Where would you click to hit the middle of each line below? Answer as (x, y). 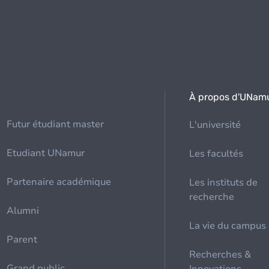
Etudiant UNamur (46, 153)
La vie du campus (228, 226)
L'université (215, 125)
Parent (22, 240)
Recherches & (220, 255)
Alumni (23, 211)
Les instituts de (224, 183)
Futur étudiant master (56, 124)
